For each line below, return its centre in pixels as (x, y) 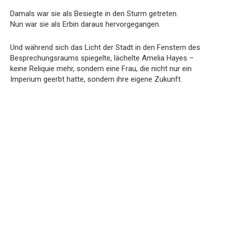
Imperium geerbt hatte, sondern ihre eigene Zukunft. (96, 79)
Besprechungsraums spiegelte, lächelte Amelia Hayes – (102, 58)
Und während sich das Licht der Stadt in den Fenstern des (105, 47)
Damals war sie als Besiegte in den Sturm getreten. (94, 13)
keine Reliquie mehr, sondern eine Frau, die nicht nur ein (101, 68)
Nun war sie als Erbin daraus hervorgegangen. (85, 24)
